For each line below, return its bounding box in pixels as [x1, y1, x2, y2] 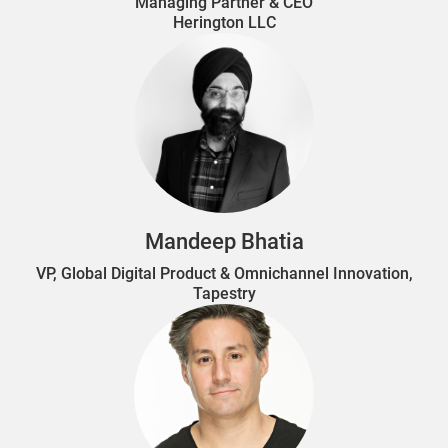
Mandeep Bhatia [144, 228, 304, 254]
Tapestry [192, 283, 256, 303]
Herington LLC [172, 12, 276, 32]
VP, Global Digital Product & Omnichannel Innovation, [35, 263, 413, 283]
